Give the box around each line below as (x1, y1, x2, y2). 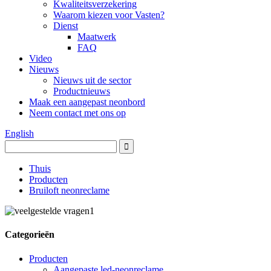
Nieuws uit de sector (53, 75, 131, 85)
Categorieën (5, 229, 54, 240)
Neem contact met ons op (29, 108, 126, 118)
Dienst (53, 21, 78, 31)
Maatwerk (77, 31, 116, 42)
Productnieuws (53, 86, 110, 96)
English (5, 128, 34, 139)
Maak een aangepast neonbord (29, 97, 145, 107)
